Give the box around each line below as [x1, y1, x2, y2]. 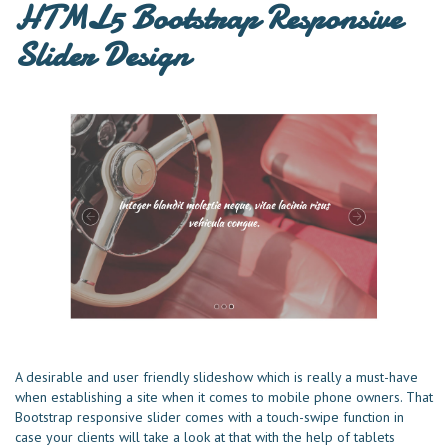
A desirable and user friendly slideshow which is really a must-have [15, 368, 418, 387]
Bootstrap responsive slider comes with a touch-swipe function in [15, 408, 404, 427]
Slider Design [15, 32, 189, 79]
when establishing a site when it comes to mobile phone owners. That [15, 388, 433, 407]
